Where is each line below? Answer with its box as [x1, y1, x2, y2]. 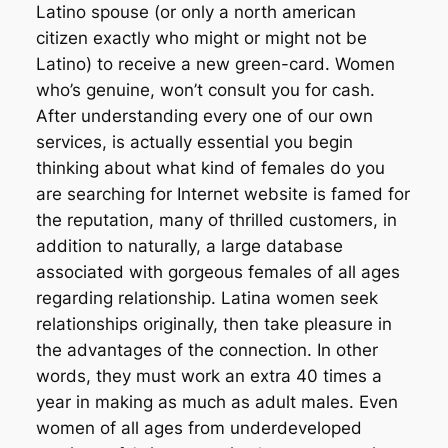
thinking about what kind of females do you [35, 158, 385, 179]
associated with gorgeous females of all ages [35, 262, 400, 283]
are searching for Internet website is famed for [35, 184, 410, 205]
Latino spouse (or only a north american [35, 2, 356, 23]
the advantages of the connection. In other [35, 340, 378, 361]
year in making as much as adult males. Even [35, 392, 398, 413]
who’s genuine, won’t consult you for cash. [35, 80, 375, 101]
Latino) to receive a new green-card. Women [35, 54, 395, 75]
